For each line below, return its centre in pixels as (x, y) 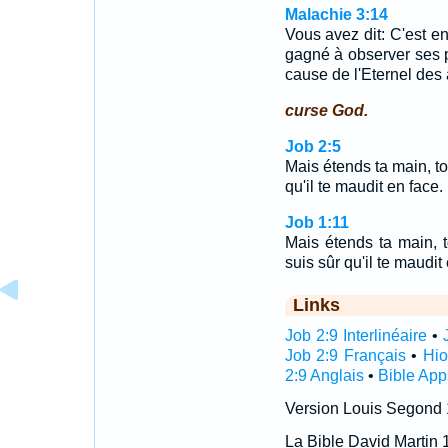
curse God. (326, 110)
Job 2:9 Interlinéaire (355, 335)
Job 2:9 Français (345, 355)
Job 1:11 (316, 222)
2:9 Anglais (324, 375)
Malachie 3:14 (336, 14)
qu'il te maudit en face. (363, 186)
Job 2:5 (312, 146)
